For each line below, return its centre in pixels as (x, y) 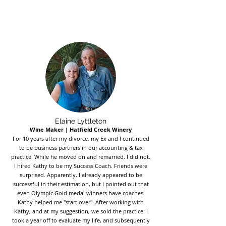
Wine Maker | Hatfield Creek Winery (81, 129)
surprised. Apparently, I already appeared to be (81, 175)
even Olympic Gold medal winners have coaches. (81, 193)
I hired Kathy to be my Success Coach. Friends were (81, 166)
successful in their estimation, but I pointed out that (81, 184)
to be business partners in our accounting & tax (81, 148)
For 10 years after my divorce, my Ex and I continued (81, 138)
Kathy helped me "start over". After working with (81, 202)
